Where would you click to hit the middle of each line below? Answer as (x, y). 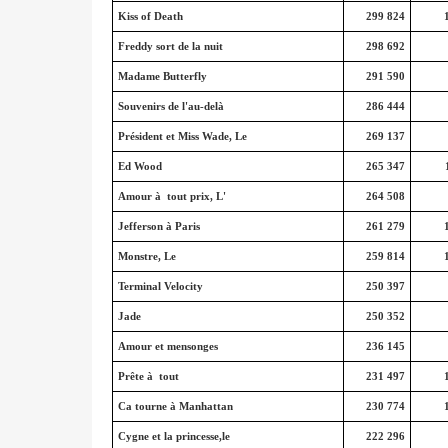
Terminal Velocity (160, 286)
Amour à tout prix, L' (171, 196)
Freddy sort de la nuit (170, 46)
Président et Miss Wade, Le (182, 136)
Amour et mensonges (167, 346)
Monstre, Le (146, 256)
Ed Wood (139, 166)
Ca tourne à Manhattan (175, 406)
